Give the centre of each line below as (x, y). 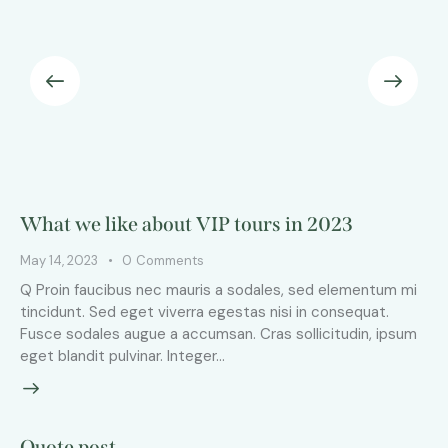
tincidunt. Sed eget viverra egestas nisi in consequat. (204, 311)
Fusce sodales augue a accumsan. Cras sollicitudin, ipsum (218, 333)
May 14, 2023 (59, 260)
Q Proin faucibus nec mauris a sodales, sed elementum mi (218, 289)
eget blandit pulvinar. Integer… (122, 355)
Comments (169, 260)
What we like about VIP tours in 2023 (186, 223)
